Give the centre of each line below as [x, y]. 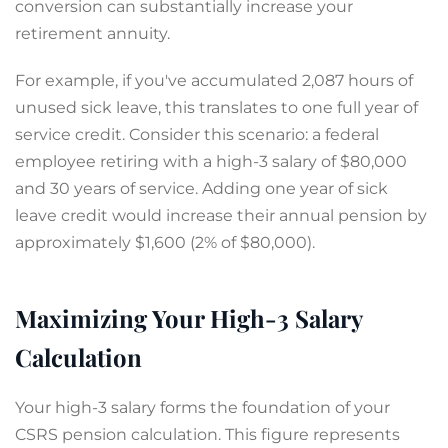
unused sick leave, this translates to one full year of [216, 107]
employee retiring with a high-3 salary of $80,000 [211, 161]
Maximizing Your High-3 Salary [188, 318]
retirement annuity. [92, 33]
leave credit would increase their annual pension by [221, 215]
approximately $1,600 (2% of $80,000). [165, 242]
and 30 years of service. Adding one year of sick [201, 188]
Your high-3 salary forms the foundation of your [202, 407]
